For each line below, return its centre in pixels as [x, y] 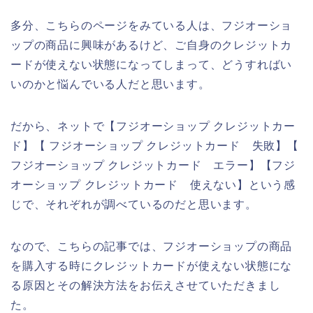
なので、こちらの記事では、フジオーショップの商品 [152, 246]
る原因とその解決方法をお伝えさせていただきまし [146, 285]
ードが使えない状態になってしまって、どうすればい [152, 64]
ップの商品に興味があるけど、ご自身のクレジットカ [152, 45]
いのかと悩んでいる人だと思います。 [110, 84]
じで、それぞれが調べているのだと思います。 [134, 204]
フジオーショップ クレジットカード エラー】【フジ [153, 165]
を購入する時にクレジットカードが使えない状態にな [152, 265]
